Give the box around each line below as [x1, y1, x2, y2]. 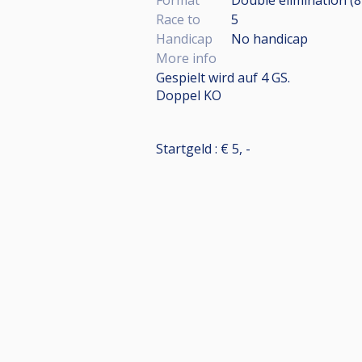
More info [156, 48, 217, 67]
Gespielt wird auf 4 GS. [156, 68, 290, 86]
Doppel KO [156, 86, 221, 104]
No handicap [231, 29, 308, 48]
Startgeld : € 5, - [156, 139, 250, 158]
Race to [156, 10, 200, 28]
